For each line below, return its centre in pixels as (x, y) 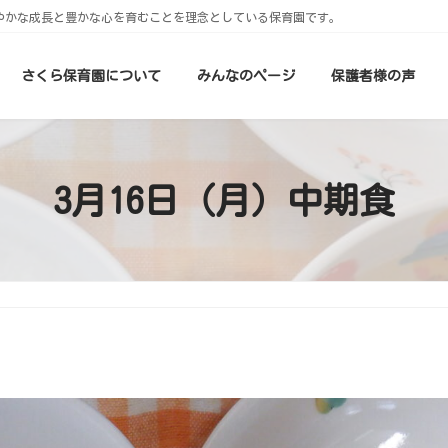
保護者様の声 (373, 75)
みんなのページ (246, 75)
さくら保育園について (91, 75)
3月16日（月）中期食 (224, 200)
